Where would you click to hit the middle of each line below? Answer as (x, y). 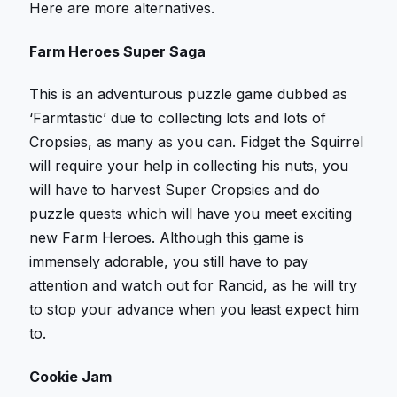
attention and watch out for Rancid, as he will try (194, 286)
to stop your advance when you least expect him (195, 310)
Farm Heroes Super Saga (118, 51)
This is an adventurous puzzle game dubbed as (189, 94)
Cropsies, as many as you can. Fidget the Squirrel (197, 142)
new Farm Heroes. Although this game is (167, 238)
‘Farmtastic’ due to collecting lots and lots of (178, 118)
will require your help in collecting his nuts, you (189, 166)
